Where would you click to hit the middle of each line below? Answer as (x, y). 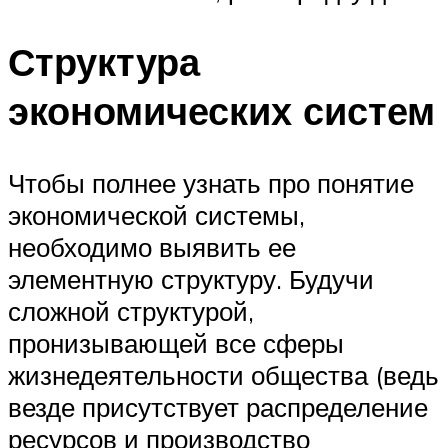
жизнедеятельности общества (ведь (223, 375)
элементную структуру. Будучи (191, 279)
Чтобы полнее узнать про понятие (211, 183)
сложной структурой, (131, 311)
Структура (104, 62)
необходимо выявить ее (152, 247)
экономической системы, (156, 215)
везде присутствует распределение (218, 407)
